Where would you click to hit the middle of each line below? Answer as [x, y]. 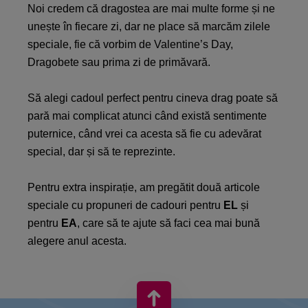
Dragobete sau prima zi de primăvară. [119, 62]
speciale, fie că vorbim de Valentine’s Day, [130, 44]
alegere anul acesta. [77, 241]
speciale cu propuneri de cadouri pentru [125, 205]
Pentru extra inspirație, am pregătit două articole [144, 187]
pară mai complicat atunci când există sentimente [147, 116]
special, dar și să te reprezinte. [101, 152]
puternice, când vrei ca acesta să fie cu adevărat [144, 134]
